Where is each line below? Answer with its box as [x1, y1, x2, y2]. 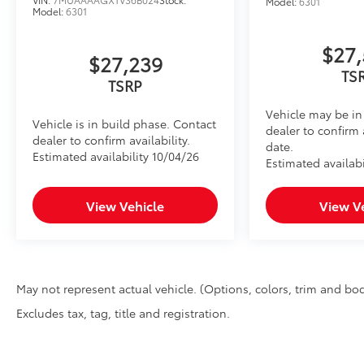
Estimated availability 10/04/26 [32, 148, 199, 165]
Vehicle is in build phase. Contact [32, 115, 216, 132]
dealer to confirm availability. [32, 132, 190, 149]
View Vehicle [86, 196, 165, 215]
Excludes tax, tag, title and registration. [16, 305, 230, 322]
